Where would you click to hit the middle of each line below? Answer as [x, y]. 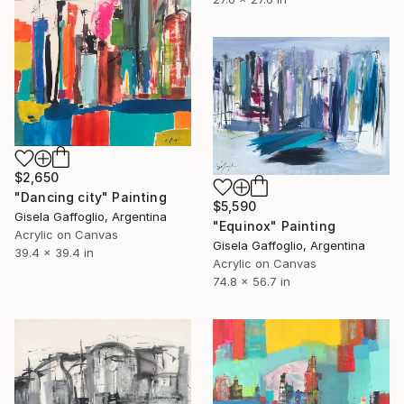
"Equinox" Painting [274, 225]
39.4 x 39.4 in [54, 252]
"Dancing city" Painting [91, 197]
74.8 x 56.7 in [252, 281]
